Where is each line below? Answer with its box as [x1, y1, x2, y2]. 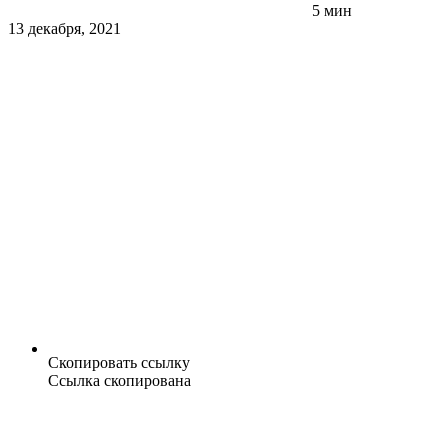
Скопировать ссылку [48, 354, 190, 372]
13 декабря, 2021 [8, 20, 121, 38]
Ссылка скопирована [48, 372, 191, 390]
